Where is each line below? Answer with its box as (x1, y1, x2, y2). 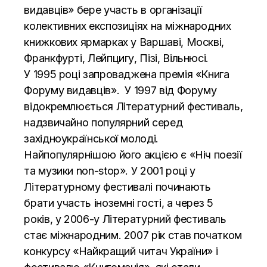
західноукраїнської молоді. (24, 132, 159, 145)
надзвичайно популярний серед (24, 116, 183, 129)
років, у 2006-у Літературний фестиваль (24, 212, 226, 225)
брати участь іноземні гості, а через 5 (24, 196, 213, 209)
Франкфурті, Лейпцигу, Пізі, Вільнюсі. (24, 51, 209, 64)
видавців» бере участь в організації (24, 3, 202, 16)
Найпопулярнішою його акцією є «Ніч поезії (24, 148, 242, 161)
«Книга (195, 67, 229, 80)
